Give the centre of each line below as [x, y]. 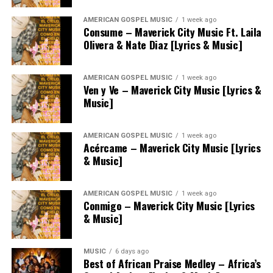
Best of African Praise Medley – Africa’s [172, 263]
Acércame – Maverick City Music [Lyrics [172, 147]
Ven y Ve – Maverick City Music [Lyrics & [172, 89]
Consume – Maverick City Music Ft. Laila [172, 31]
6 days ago [132, 251]
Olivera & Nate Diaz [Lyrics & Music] [163, 44]
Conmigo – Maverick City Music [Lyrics [169, 205]
